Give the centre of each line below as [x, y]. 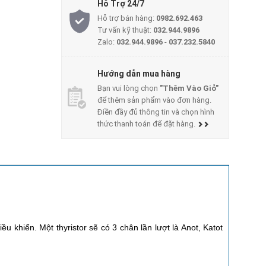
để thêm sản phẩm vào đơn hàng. [155, 100]
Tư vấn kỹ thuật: [126, 30]
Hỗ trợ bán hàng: [127, 18]
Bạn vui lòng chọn [129, 88]
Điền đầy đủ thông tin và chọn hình [156, 112]
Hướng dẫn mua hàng [139, 73]
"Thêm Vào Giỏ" [189, 88]
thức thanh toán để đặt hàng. [148, 123]
